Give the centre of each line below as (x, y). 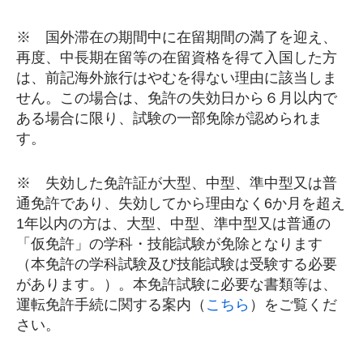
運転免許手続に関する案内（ (111, 305)
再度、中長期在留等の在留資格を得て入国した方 (177, 58)
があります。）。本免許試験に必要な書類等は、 (177, 284)
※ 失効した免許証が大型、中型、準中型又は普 (177, 183)
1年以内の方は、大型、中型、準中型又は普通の (173, 224)
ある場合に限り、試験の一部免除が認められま (169, 118)
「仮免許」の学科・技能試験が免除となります (169, 244)
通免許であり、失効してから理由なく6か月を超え (181, 203)
